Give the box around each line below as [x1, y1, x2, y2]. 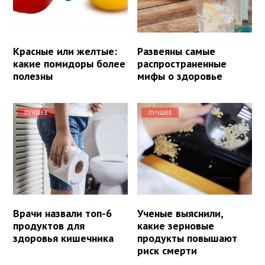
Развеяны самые [137, 44, 216, 58]
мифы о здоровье [137, 69, 223, 83]
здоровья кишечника [13, 231, 114, 245]
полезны [13, 69, 53, 83]
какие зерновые [137, 219, 215, 233]
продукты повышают [137, 231, 238, 245]
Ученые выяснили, [137, 206, 224, 221]
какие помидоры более [13, 56, 125, 70]
